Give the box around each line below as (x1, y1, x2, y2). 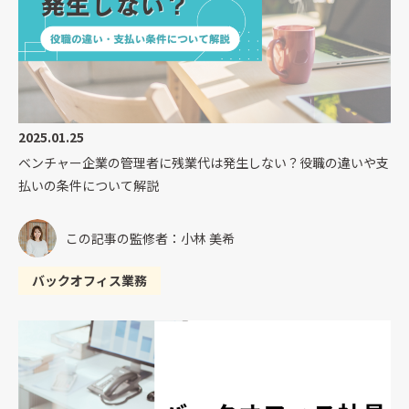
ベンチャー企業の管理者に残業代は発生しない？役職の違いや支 (18, 153, 389, 173)
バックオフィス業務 (32, 271, 147, 290)
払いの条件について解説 (18, 176, 159, 195)
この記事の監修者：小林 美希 (66, 228, 235, 247)
